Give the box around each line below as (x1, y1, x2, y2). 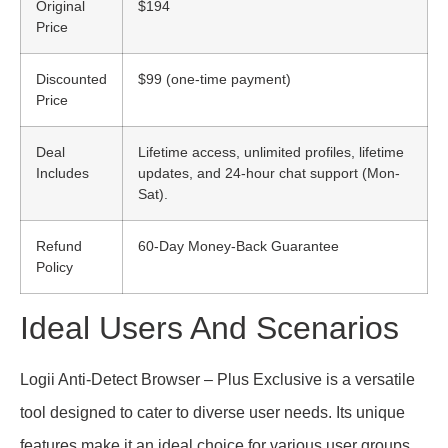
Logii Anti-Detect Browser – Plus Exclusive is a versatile (20, 370, 415, 388)
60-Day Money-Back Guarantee (138, 237, 339, 254)
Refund (36, 237, 82, 254)
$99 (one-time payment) (138, 70, 291, 87)
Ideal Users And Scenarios (20, 309, 399, 346)
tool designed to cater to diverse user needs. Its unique (20, 403, 405, 421)
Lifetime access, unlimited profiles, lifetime (138, 143, 404, 160)
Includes (36, 164, 89, 181)
